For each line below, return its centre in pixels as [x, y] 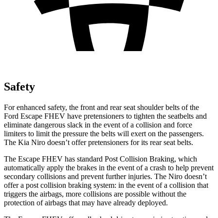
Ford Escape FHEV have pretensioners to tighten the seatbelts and [105, 116]
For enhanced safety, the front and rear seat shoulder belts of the [101, 107]
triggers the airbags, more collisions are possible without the [95, 194]
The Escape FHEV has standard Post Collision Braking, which [100, 159]
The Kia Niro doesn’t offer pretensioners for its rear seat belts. [99, 142]
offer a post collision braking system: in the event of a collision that [106, 185]
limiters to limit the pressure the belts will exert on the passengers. [104, 133]
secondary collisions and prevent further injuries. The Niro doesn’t [105, 176]
